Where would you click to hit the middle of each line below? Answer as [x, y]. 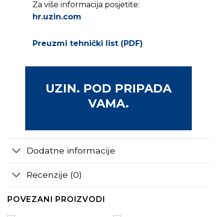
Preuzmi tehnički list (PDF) [87, 44]
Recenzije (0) [54, 175]
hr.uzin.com [57, 17]
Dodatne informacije [71, 150]
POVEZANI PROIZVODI [56, 199]
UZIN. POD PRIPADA [108, 89]
